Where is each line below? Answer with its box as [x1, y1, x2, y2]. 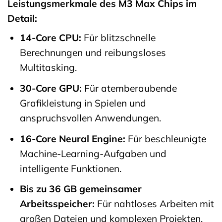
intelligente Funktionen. [19, 162, 121, 174]
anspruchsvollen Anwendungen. [19, 112, 161, 124]
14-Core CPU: [19, 32, 81, 44]
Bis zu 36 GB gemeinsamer [19, 183, 142, 195]
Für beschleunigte [125, 132, 206, 145]
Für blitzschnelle [81, 32, 156, 44]
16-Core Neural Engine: [19, 132, 125, 145]
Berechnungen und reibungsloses [19, 47, 166, 59]
